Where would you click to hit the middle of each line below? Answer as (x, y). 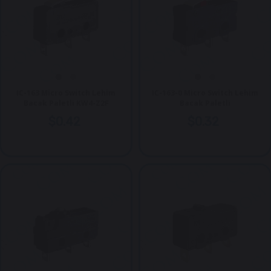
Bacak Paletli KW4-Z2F (66, 103)
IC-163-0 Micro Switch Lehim (205, 93)
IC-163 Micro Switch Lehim (66, 93)
